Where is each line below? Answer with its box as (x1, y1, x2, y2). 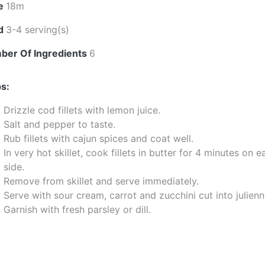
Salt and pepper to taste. (4, 118, 116, 130)
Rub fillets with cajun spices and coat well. (4, 132, 194, 144)
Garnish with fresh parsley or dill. (4, 203, 151, 215)
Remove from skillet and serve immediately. (4, 175, 199, 187)
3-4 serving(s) (6, 24, 70, 35)
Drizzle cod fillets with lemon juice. (4, 104, 161, 116)
